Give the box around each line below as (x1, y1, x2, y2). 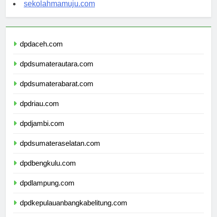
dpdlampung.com (20, 187, 75, 196)
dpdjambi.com (20, 128, 64, 137)
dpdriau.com (20, 108, 59, 117)
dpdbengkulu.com (20, 168, 76, 176)
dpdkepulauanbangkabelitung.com (20, 207, 127, 216)
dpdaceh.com (20, 48, 63, 57)
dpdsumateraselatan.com (20, 148, 100, 156)
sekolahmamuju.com (24, 8, 95, 17)
